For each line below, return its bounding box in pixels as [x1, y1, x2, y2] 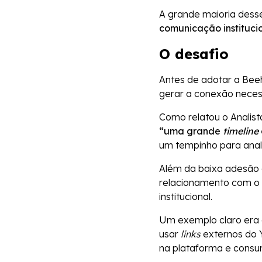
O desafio [159, 45, 229, 63]
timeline [223, 125, 258, 137]
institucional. [159, 191, 215, 203]
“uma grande [159, 125, 223, 137]
